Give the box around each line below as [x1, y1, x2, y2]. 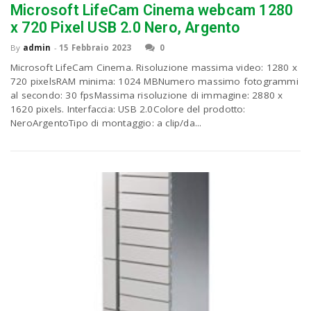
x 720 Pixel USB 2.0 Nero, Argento [10, 18, 241, 36]
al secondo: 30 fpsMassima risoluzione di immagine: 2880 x [10, 88, 283, 101]
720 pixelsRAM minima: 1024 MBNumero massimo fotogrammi [10, 74, 299, 87]
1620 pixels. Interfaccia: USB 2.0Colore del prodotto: [10, 102, 246, 115]
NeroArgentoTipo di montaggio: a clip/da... [10, 116, 202, 129]
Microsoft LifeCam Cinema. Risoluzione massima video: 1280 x [10, 60, 297, 74]
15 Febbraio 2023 [59, 42, 132, 53]
